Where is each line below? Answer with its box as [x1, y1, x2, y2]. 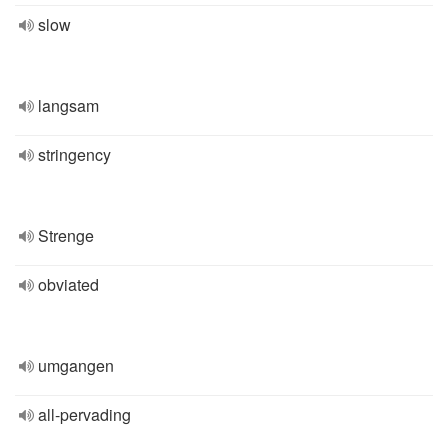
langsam [38, 94, 99, 117]
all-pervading [38, 403, 131, 426]
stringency [38, 143, 111, 166]
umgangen [38, 354, 114, 377]
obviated [38, 273, 99, 296]
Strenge [38, 224, 94, 247]
